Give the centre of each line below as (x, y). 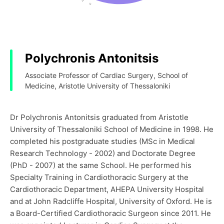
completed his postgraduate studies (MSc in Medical (102, 141)
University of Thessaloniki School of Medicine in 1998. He (112, 129)
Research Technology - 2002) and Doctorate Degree (103, 153)
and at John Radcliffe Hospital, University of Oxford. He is (111, 201)
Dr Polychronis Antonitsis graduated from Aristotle (99, 117)
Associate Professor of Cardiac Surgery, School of (106, 75)
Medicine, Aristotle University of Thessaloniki (97, 86)
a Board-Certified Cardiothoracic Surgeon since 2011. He (110, 213)
